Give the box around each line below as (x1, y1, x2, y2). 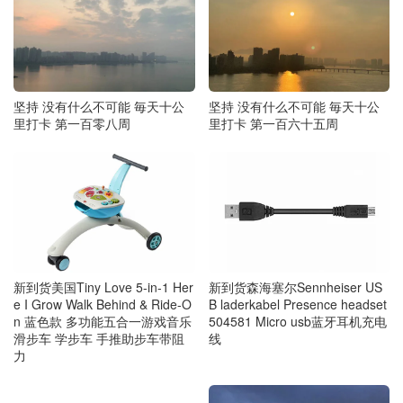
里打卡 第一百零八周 (13, 113, 130, 132)
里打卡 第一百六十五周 (208, 113, 338, 132)
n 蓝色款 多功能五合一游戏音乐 (13, 312, 192, 331)
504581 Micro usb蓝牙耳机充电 (208, 312, 387, 331)
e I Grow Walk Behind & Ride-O (13, 295, 192, 314)
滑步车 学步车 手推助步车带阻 (13, 329, 184, 348)
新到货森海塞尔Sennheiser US (208, 278, 382, 297)
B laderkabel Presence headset (208, 295, 387, 314)
